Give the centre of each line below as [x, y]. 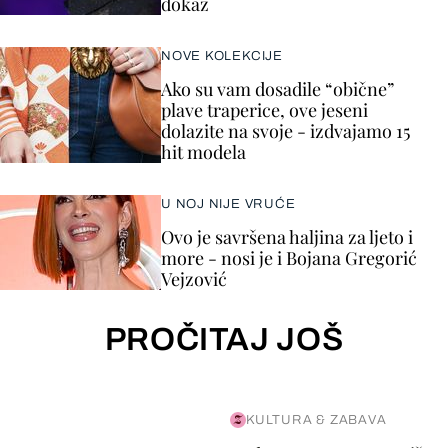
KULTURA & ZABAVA [316, 420]
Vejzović [194, 279]
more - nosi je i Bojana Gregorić [289, 258]
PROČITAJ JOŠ [224, 339]
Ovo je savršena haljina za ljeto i [287, 237]
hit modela [203, 152]
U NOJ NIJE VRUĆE [228, 204]
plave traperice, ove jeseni [264, 110]
